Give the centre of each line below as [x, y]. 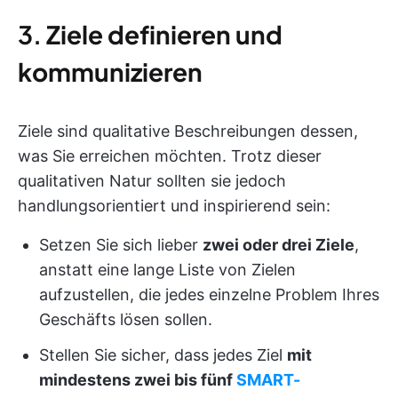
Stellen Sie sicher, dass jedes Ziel [163, 354]
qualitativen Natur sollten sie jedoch [152, 180]
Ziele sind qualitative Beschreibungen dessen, [188, 131]
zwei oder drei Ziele [279, 244]
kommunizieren [110, 71]
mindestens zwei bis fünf [138, 379]
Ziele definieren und [164, 34]
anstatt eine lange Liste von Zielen [167, 269]
